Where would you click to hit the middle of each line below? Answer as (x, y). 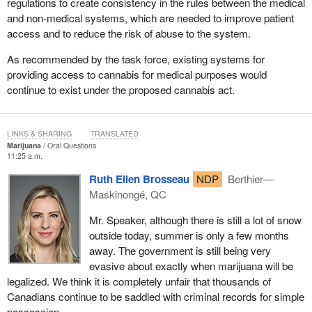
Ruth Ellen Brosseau (139, 179)
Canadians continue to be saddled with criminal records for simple (155, 297)
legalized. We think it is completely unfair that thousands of (139, 281)
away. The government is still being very (180, 251)
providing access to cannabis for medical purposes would (136, 75)
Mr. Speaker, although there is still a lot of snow (195, 220)
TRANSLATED (114, 134)
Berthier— (250, 179)
